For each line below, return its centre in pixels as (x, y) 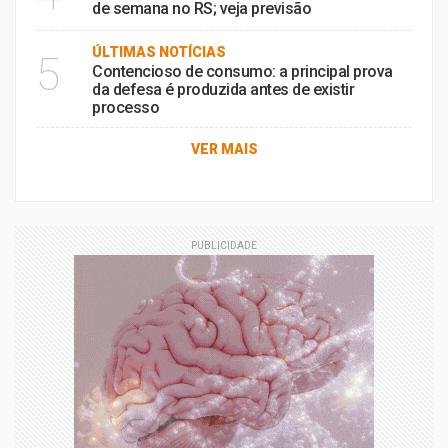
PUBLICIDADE (224, 245)
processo (125, 107)
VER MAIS (224, 149)
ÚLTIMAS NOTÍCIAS (159, 52)
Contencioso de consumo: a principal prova (242, 71)
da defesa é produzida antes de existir (223, 89)
